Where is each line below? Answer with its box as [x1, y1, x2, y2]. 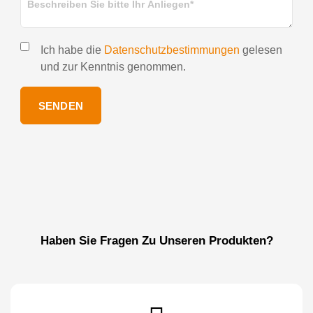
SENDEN [38, 99, 83, 112]
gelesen [240, 44, 282, 57]
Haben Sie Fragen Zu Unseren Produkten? [40, 234, 273, 248]
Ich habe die [41, 44, 104, 57]
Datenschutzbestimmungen [104, 44, 240, 57]
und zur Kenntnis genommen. [41, 61, 186, 73]
